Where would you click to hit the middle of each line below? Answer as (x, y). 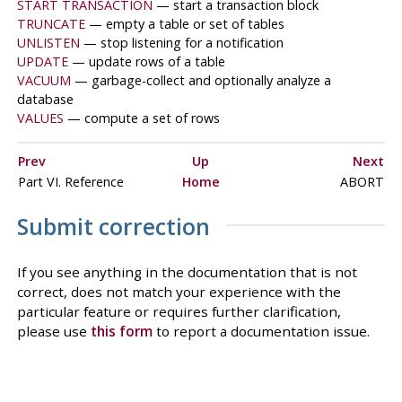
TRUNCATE (51, 24)
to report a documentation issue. (261, 331)
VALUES (40, 118)
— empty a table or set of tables (186, 24)
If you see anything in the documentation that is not (187, 271)
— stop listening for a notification (183, 43)
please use (53, 331)
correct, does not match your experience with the (179, 291)
